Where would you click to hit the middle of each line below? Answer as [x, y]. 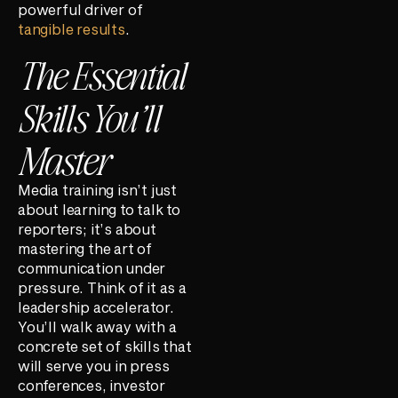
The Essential [101, 73]
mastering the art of [85, 248]
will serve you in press [94, 365]
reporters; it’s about [87, 228]
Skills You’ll [88, 116]
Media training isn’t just [98, 189]
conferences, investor [92, 385]
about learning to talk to [99, 209]
